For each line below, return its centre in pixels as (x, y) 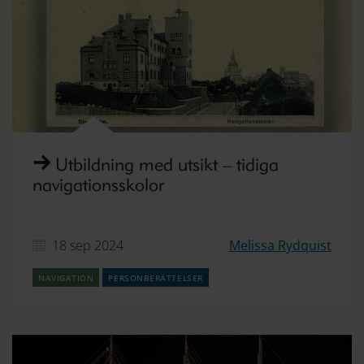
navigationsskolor (98, 184)
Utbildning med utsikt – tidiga (167, 164)
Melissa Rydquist (280, 245)
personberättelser (156, 277)
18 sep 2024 (88, 245)
